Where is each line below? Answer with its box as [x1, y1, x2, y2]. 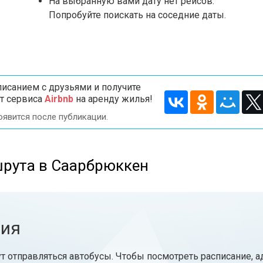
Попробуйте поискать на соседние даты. [49, 9, 226, 21]
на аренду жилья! [73, 93, 153, 104]
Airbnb [44, 93, 73, 104]
